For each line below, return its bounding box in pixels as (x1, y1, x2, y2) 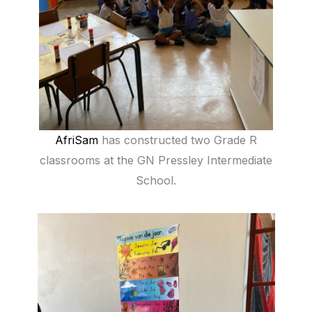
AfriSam (55, 132, 98, 147)
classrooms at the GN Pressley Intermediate (40, 153, 272, 167)
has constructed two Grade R (98, 132, 257, 147)
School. (136, 173, 176, 187)
